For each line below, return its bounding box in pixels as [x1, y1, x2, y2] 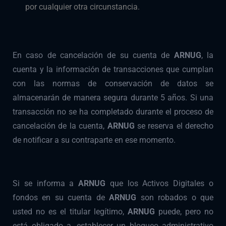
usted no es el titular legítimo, [13, 207, 128, 217]
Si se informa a [13, 179, 79, 189]
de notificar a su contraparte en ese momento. [13, 135, 176, 145]
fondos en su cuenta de [13, 193, 109, 203]
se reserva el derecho [137, 121, 213, 131]
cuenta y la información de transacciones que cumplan [13, 65, 213, 75]
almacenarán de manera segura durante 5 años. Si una [13, 93, 213, 103]
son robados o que [140, 193, 214, 203]
